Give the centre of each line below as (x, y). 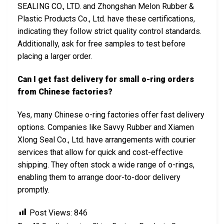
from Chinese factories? (65, 92)
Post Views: (51, 212)
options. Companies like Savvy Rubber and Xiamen (106, 127)
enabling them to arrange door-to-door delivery (99, 177)
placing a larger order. (55, 56)
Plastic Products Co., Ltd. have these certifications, (106, 19)
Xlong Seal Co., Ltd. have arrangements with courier (106, 139)
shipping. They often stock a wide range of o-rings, (106, 164)
